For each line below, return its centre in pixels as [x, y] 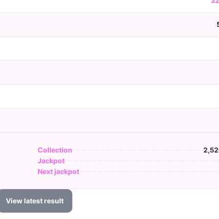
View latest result [35, 201]
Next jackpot [58, 171]
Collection [55, 150]
